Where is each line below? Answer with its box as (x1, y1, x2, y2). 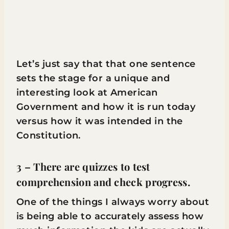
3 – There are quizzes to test (16, 159, 150, 173)
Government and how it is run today (16, 101, 196, 112)
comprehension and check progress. (16, 175, 190, 189)
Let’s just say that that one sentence (16, 58, 196, 70)
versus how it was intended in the (16, 116, 183, 127)
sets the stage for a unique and (16, 73, 170, 84)
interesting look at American (16, 87, 158, 98)
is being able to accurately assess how (16, 211, 204, 222)
